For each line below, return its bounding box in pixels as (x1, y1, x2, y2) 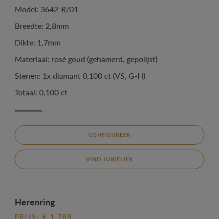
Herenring (15, 196, 55, 208)
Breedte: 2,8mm (15, 20, 69, 31)
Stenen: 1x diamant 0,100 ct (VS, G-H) (15, 70, 145, 81)
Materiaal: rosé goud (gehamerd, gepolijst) (15, 53, 157, 65)
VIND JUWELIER (86, 155, 133, 163)
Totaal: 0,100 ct (15, 87, 67, 98)
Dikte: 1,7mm (15, 37, 61, 48)
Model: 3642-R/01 (15, 3, 78, 15)
